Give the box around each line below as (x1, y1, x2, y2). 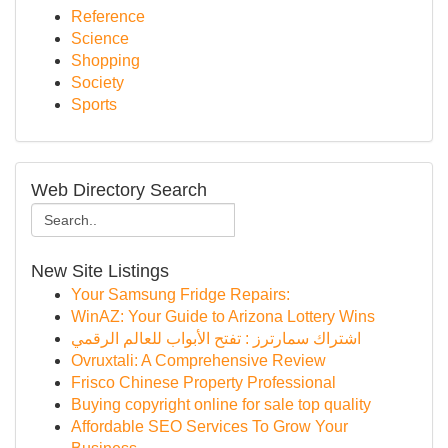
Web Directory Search (31, 180, 207, 200)
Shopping (71, 52, 140, 69)
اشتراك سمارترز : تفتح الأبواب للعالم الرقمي (71, 330, 361, 347)
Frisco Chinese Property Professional (71, 374, 336, 391)
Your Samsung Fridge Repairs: (71, 286, 290, 303)
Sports (71, 96, 117, 113)
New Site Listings (31, 261, 169, 281)
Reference (71, 8, 145, 25)
